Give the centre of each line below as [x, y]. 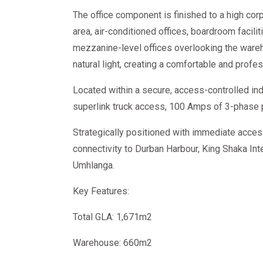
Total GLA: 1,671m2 [112, 217]
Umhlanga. [94, 165]
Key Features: [101, 191]
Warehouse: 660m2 [112, 243]
